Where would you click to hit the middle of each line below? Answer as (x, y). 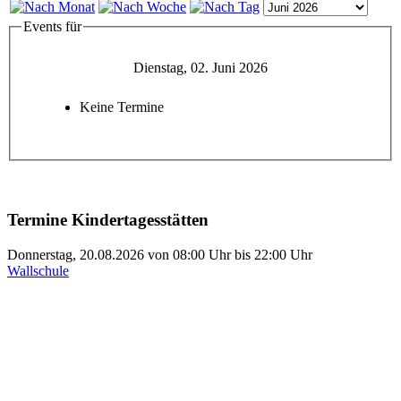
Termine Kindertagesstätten (108, 220)
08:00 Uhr (202, 254)
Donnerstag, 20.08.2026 (76, 254)
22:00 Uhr (283, 254)
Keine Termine (122, 107)
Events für (52, 26)
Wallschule (38, 270)
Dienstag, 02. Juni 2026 (200, 68)
